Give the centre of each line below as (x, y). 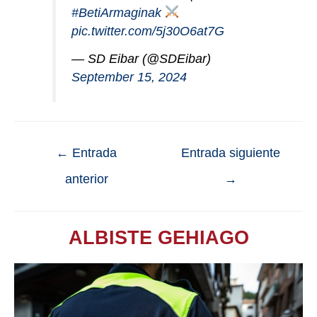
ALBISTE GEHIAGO (158, 238)
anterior (86, 179)
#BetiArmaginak (116, 12)
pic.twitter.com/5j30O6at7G (148, 31)
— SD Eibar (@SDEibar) (141, 59)
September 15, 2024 (129, 77)
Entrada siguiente (231, 153)
